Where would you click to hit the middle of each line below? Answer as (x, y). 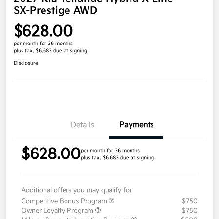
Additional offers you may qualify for (77, 190)
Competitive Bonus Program (65, 202)
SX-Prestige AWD (55, 11)
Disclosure (26, 63)
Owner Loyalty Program (58, 211)
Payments (136, 125)
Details (83, 125)
